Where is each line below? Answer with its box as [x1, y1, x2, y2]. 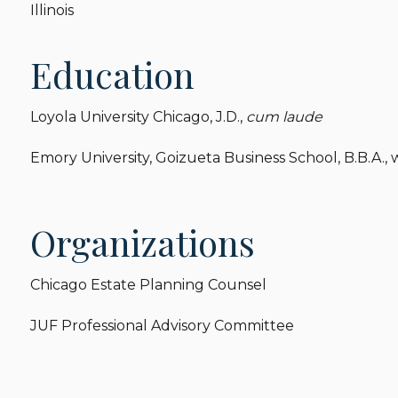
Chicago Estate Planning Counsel [30, 275, 267, 293]
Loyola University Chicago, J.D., [30, 107, 247, 125]
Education [30, 50, 195, 98]
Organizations [30, 218, 256, 266]
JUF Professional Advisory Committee [30, 317, 295, 335]
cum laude [246, 107, 323, 125]
